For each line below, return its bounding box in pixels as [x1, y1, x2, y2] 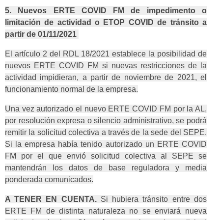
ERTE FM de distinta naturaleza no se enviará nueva [5, 207, 207, 216]
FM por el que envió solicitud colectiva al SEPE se [5, 152, 207, 161]
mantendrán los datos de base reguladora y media [5, 164, 207, 172]
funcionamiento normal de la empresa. [5, 85, 138, 94]
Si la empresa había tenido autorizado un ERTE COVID [5, 140, 207, 149]
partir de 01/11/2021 [5, 30, 79, 39]
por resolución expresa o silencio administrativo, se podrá [5, 116, 207, 125]
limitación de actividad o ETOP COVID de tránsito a [5, 18, 207, 27]
